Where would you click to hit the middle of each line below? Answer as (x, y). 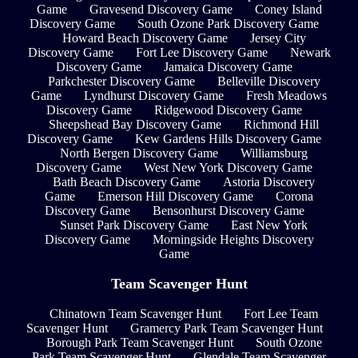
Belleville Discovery (268, 82)
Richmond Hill (281, 125)
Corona (294, 197)
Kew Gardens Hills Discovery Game (228, 139)
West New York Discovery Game (228, 168)
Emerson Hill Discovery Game (175, 197)
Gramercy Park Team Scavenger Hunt (226, 328)
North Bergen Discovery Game (139, 153)
